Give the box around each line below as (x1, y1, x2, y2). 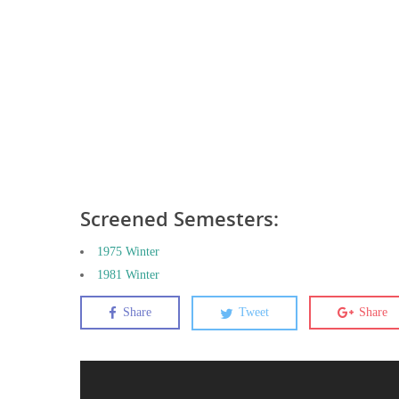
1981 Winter (97, 267, 159, 281)
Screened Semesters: (80, 204, 279, 232)
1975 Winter (97, 244, 159, 258)
